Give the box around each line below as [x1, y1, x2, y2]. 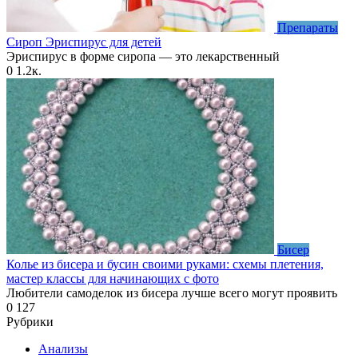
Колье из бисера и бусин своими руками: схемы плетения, [6, 257, 324, 271]
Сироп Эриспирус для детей [6, 34, 161, 49]
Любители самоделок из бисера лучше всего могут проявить [6, 285, 337, 300]
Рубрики [6, 314, 54, 328]
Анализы [38, 341, 88, 356]
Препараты [277, 20, 338, 34]
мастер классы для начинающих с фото [6, 271, 219, 285]
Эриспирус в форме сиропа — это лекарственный [6, 49, 280, 63]
